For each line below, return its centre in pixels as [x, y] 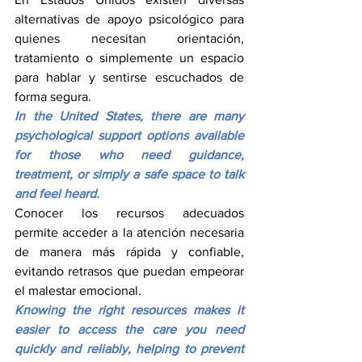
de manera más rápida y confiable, [129, 252]
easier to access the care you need [129, 330]
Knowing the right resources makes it [129, 310]
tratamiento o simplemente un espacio [129, 58]
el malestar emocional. [78, 291]
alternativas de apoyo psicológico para [129, 19]
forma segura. [53, 97]
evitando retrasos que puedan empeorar [129, 271]
